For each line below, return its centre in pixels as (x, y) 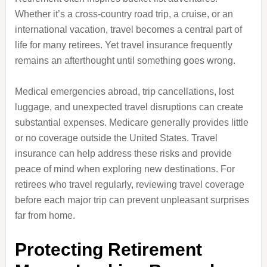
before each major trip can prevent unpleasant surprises (132, 200)
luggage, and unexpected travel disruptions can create (129, 107)
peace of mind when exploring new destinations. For (125, 169)
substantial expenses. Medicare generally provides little (131, 122)
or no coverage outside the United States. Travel (116, 138)
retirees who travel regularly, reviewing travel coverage (129, 184)
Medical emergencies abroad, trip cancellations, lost (124, 91)
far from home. (45, 215)
